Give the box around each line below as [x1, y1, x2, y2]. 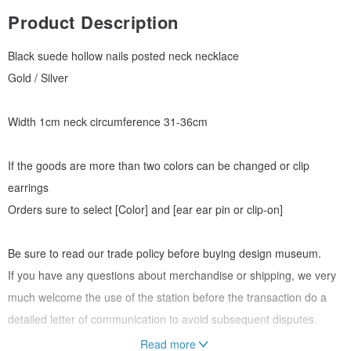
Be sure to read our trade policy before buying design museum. [8, 245, 321, 262]
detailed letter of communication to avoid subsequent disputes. [8, 311, 317, 327]
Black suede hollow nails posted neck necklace [8, 48, 239, 64]
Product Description [8, 9, 179, 35]
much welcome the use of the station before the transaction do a [8, 289, 327, 306]
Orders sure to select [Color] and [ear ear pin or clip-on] [8, 201, 283, 218]
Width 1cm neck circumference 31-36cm [8, 114, 208, 130]
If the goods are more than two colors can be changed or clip [8, 157, 309, 174]
